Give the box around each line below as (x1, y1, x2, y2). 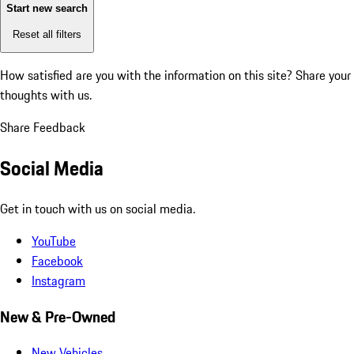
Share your (296, 66, 351, 85)
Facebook (32, 250, 83, 270)
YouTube (32, 231, 76, 250)
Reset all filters (13, 28, 81, 40)
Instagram (32, 270, 85, 290)
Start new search (6, 2, 88, 15)
